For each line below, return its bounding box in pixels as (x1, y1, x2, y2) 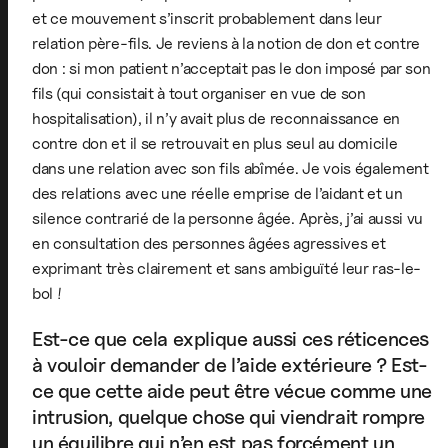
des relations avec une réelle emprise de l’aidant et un (32, 183, 403, 203)
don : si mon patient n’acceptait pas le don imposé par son (32, 58, 431, 78)
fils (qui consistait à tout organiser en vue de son (32, 83, 366, 103)
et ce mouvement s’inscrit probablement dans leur (32, 8, 382, 28)
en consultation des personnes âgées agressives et (32, 233, 386, 253)
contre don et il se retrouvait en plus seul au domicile (32, 133, 398, 153)
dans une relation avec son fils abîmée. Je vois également (32, 158, 429, 178)
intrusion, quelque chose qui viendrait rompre (32, 404, 426, 429)
